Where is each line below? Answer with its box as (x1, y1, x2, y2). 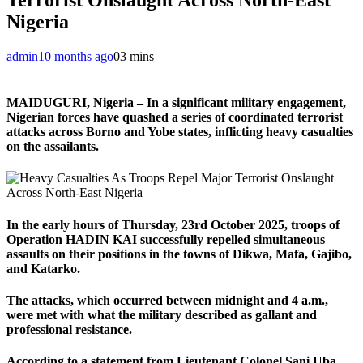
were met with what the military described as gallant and (6, 307, 317, 322)
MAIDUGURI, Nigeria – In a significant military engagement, (6, 96, 346, 110)
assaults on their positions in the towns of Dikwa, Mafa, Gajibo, (6, 246, 352, 261)
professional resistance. (6, 322, 132, 336)
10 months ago (38, 49, 113, 63)
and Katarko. (6, 261, 80, 275)
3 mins (120, 49, 154, 63)
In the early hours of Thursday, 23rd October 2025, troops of (6, 217, 340, 232)
